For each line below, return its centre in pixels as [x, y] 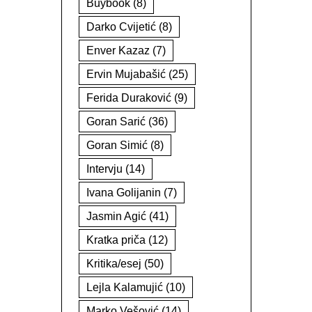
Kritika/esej [114, 264]
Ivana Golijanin [123, 193]
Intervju [104, 169]
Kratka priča [116, 240]
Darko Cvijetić [121, 27]
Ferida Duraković [128, 98]
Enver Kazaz [118, 50]
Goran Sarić [116, 122]
